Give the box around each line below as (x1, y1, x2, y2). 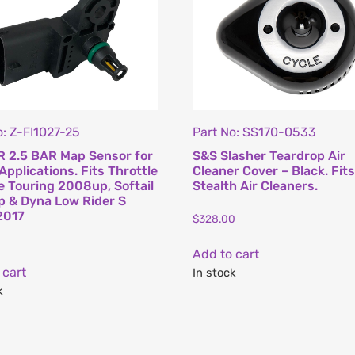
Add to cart (193, 246, 260, 261)
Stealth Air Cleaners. (193, 177, 319, 193)
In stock (193, 265, 237, 280)
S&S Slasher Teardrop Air (193, 147, 346, 163)
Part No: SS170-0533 (193, 124, 317, 139)
